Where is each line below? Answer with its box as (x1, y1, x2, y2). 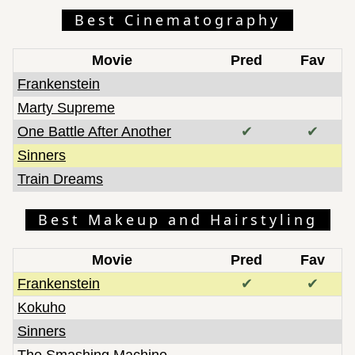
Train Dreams (17, 170, 103, 187)
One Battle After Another (17, 123, 171, 139)
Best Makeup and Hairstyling (37, 209, 318, 229)
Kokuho (17, 299, 66, 315)
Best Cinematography (74, 10, 281, 29)
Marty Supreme (17, 99, 115, 116)
